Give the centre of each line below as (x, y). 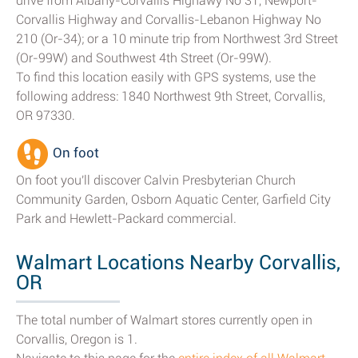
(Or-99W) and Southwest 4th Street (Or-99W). (144, 58)
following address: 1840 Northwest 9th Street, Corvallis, (171, 96)
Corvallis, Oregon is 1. (77, 339)
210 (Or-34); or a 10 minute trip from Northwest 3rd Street (177, 39)
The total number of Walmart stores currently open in (164, 320)
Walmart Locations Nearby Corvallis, (178, 263)
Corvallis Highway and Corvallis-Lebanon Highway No (169, 20)
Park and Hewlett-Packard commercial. (126, 219)
